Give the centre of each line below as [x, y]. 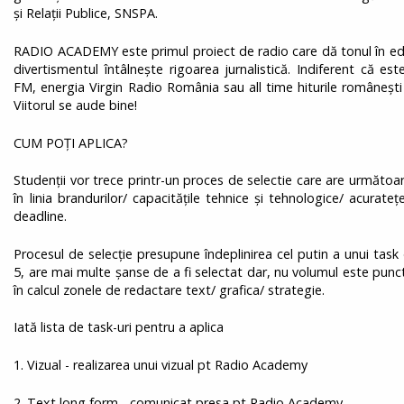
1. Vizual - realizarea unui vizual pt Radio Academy [161, 364]
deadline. [41, 216]
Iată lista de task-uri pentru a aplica [119, 327]
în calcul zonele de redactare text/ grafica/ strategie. [170, 289]
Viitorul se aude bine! [76, 105]
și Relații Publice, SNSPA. [86, 14]
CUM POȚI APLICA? [71, 142]
